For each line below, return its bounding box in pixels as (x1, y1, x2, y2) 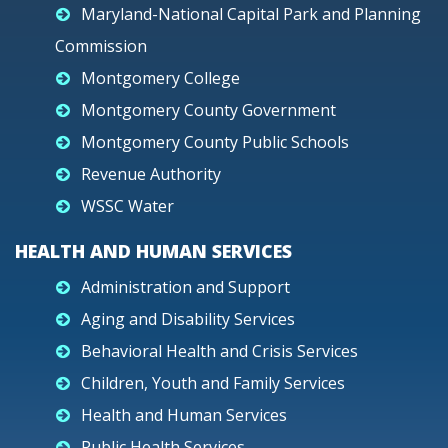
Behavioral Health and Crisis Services (81, 340, 358, 362)
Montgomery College (81, 67, 240, 89)
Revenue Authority (81, 163, 221, 185)
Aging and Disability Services (81, 308, 295, 330)
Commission (55, 35, 147, 57)
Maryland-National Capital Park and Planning (81, 3, 421, 25)
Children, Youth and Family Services (81, 372, 345, 394)
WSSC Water (81, 195, 174, 217)
